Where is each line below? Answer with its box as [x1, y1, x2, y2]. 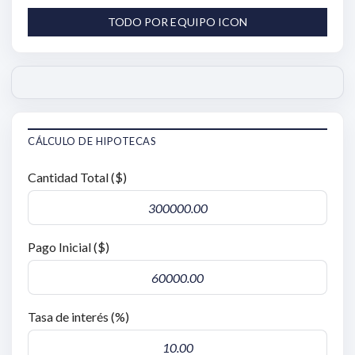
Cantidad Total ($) [28, 170, 127, 185]
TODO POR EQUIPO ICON [107, 15, 248, 29]
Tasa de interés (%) [28, 309, 129, 325]
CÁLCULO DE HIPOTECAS [28, 135, 157, 148]
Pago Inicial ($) [28, 239, 109, 255]
